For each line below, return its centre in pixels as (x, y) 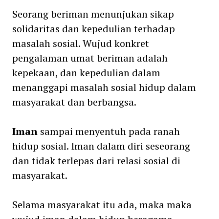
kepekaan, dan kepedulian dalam (86, 72)
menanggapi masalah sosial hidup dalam (104, 87)
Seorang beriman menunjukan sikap (93, 14)
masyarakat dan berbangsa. (74, 102)
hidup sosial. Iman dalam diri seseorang (101, 146)
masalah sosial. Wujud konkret (80, 43)
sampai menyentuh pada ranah (109, 131)
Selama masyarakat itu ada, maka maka (102, 204)
